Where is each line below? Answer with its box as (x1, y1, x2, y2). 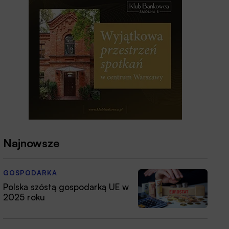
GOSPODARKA (3, 169, 57, 177)
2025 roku (3, 192, 45, 202)
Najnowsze (3, 135, 59, 150)
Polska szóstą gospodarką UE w (3, 181, 129, 192)
